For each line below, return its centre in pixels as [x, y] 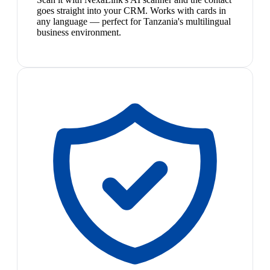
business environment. [79, 33]
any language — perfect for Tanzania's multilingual [134, 22]
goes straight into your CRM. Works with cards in [131, 11]
